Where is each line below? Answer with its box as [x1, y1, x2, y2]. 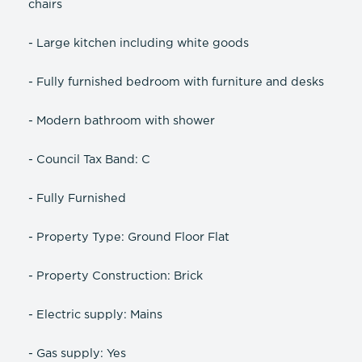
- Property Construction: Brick [28, 271, 203, 282]
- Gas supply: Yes [28, 348, 126, 360]
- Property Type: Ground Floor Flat [28, 232, 229, 243]
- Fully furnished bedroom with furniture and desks [28, 77, 324, 88]
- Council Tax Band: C [28, 154, 150, 166]
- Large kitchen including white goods [28, 38, 249, 49]
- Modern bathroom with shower [28, 116, 215, 127]
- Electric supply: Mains [28, 309, 162, 321]
